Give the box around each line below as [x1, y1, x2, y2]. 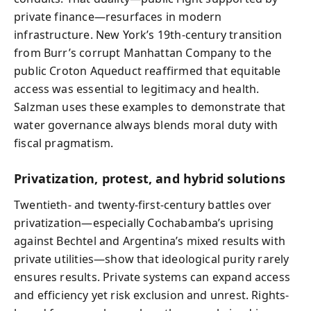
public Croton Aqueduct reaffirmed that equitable [14, 62, 281, 78]
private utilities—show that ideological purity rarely [14, 251, 289, 267]
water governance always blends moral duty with [14, 117, 278, 133]
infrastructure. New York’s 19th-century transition [14, 26, 282, 42]
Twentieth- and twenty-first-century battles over [14, 197, 272, 212]
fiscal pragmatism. [14, 135, 114, 151]
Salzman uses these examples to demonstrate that [14, 99, 286, 115]
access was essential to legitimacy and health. [14, 81, 260, 96]
